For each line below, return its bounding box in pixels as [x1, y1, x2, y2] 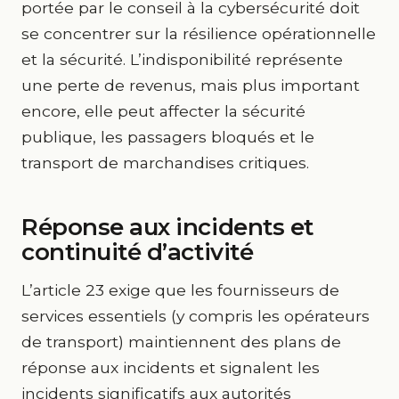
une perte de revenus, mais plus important [21, 76, 360, 94]
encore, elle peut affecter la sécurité [21, 102, 305, 120]
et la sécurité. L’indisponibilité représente [21, 50, 343, 69]
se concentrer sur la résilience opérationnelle [21, 24, 376, 43]
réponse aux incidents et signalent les [21, 358, 320, 377]
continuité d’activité [21, 238, 254, 266]
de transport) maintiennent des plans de [21, 332, 341, 351]
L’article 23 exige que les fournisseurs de [21, 281, 339, 299]
